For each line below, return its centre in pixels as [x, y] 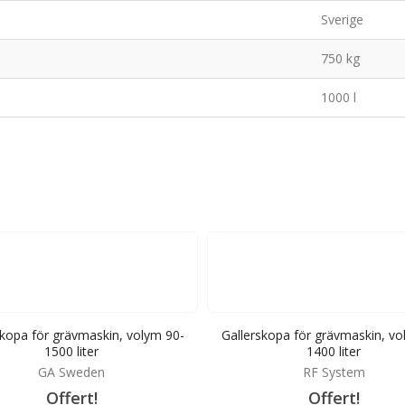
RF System [334, 372]
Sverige [343, 19]
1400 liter [334, 351]
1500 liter [71, 351]
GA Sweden [71, 372]
